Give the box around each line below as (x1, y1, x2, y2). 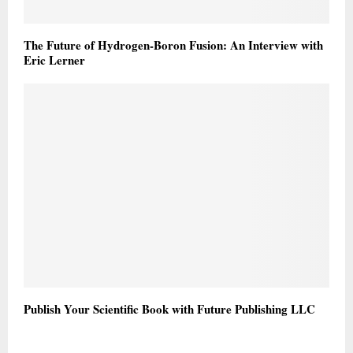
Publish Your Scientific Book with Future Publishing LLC (24, 299, 315, 318)
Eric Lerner (24, 51, 85, 69)
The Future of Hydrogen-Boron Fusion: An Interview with (24, 36, 323, 54)
